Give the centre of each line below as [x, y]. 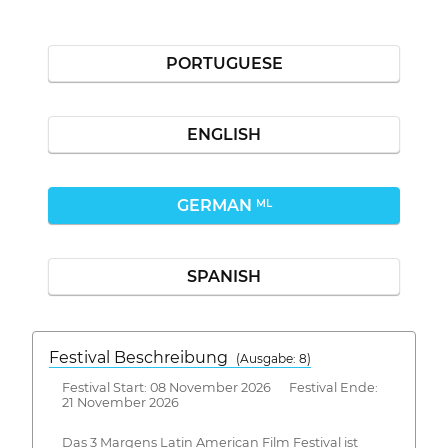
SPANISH [224, 276]
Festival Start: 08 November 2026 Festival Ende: [219, 387]
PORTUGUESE [224, 63]
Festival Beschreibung [142, 357]
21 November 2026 [120, 402]
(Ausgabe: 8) [273, 358]
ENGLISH [224, 134]
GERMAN [216, 205]
